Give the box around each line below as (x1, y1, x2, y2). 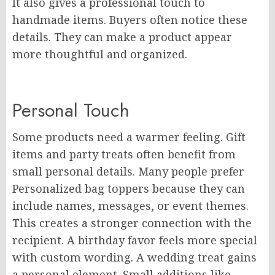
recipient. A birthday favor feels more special (12, 233, 257, 247)
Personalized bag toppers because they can (12, 181, 245, 196)
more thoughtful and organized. (12, 47, 187, 61)
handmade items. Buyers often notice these (12, 12, 247, 27)
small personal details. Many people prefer (12, 164, 244, 179)
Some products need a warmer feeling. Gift (12, 130, 246, 144)
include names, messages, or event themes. (12, 198, 249, 213)
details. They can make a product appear (12, 29, 232, 44)
